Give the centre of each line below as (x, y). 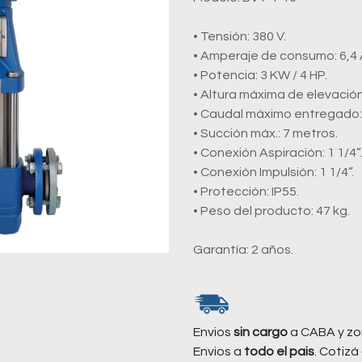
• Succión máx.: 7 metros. (265, 133)
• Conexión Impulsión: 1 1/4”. (274, 172)
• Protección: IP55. (246, 192)
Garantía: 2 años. (243, 250)
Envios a (219, 351)
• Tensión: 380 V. (240, 36)
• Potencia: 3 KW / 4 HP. (294, 75)
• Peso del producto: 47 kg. (271, 211)
